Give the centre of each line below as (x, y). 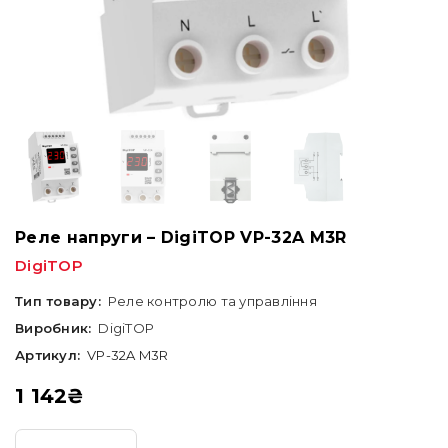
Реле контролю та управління (212, 301)
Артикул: (48, 355)
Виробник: (53, 328)
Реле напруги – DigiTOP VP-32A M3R (181, 237)
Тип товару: (58, 301)
